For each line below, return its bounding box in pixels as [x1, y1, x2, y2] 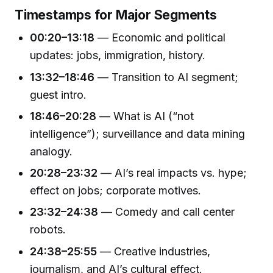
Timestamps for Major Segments [15, 6, 217, 23]
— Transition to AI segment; [94, 70, 239, 83]
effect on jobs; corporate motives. [30, 184, 202, 197]
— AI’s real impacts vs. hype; [97, 166, 247, 180]
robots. [30, 223, 66, 236]
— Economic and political [94, 31, 226, 44]
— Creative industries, [97, 244, 211, 258]
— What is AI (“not [96, 109, 194, 122]
